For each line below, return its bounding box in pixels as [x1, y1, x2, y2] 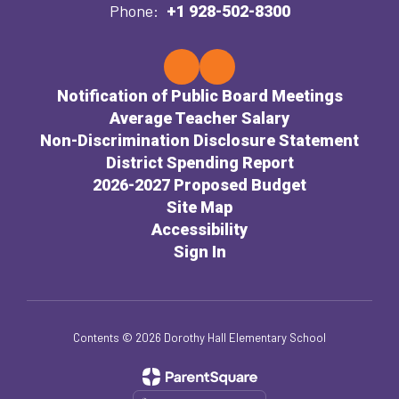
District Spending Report [105, 153, 294, 172]
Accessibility [151, 220, 248, 239]
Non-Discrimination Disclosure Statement [40, 131, 359, 150]
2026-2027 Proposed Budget [93, 175, 306, 194]
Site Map [167, 198, 232, 216]
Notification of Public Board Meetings [56, 86, 343, 105]
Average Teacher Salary [110, 109, 289, 127]
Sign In [173, 242, 226, 261]
